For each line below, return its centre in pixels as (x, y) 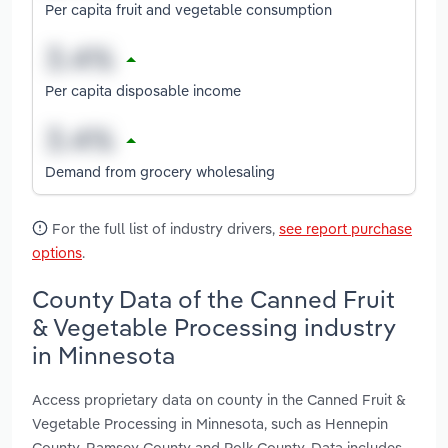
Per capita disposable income (143, 90)
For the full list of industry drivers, (163, 229)
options (57, 253)
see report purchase (345, 229)
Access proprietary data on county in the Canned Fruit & (219, 399)
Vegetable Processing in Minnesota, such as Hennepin (210, 423)
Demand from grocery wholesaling (160, 171)
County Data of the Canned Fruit (213, 298)
